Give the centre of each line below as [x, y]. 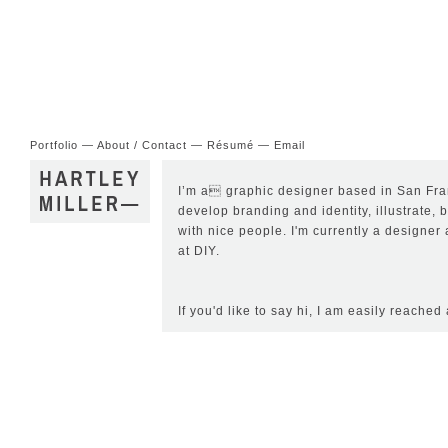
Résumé [230, 145]
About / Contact [142, 145]
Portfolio [54, 145]
